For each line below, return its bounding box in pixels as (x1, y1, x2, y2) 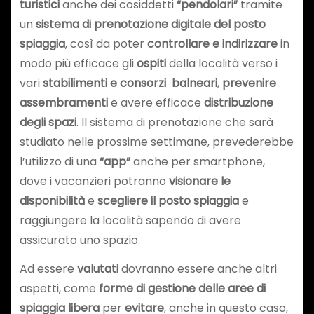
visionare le (168, 172, 231, 189)
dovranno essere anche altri (118, 260, 277, 277)
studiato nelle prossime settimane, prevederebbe (19, 133, 294, 150)
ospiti (136, 55, 166, 71)
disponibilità (19, 192, 85, 209)
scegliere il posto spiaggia (97, 192, 239, 209)
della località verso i (165, 55, 278, 71)
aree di (227, 280, 266, 296)
